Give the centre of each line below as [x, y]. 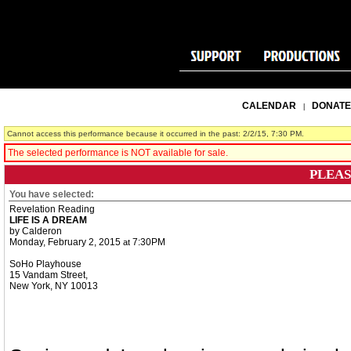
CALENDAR [269, 106]
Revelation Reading [52, 209]
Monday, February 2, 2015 [65, 242]
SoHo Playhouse [45, 264]
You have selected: [52, 194]
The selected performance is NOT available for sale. [118, 153]
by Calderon [36, 231]
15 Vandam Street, [49, 275]
